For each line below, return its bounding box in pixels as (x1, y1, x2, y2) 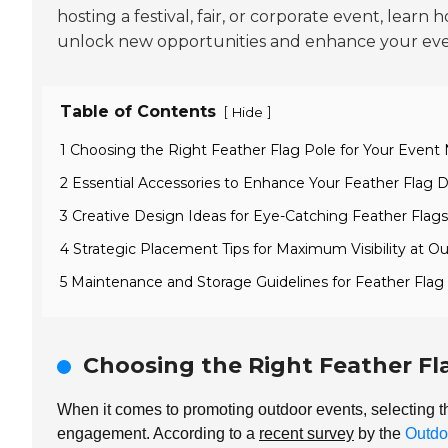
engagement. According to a (57, 424, 259, 442)
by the (354, 424, 405, 442)
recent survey (259, 424, 354, 442)
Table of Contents (60, 101, 216, 121)
